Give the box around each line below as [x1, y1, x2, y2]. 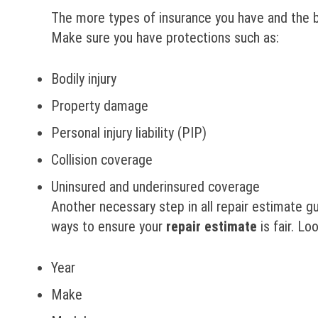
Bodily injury [51, 70, 116, 87]
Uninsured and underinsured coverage [51, 178, 260, 195]
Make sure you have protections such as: [51, 29, 279, 46]
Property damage [51, 97, 148, 114]
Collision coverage [51, 151, 153, 168]
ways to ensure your [51, 218, 166, 235]
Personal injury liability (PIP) [51, 124, 207, 141]
